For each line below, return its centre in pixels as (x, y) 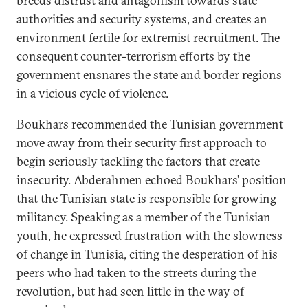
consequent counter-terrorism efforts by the (133, 56)
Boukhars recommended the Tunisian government (150, 124)
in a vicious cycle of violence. (92, 93)
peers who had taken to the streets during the (136, 272)
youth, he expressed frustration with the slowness (150, 235)
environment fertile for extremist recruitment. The (148, 37)
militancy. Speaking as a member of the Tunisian (144, 217)
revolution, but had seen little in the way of (130, 291)
